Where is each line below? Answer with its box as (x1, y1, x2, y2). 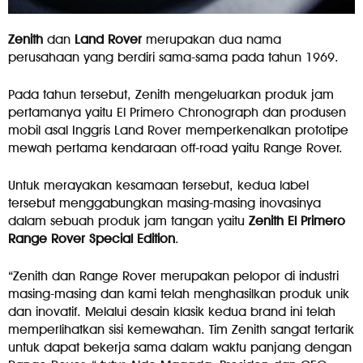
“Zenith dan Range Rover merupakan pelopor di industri (8, 268, 339, 284)
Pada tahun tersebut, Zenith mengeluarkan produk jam (8, 87, 334, 103)
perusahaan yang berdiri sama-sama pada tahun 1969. (8, 49, 339, 66)
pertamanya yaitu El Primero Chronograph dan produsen (8, 105, 346, 121)
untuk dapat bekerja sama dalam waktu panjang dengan (8, 340, 352, 356)
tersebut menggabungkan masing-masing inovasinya (8, 195, 321, 211)
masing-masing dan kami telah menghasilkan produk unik (8, 286, 349, 302)
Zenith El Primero (249, 213, 345, 229)
